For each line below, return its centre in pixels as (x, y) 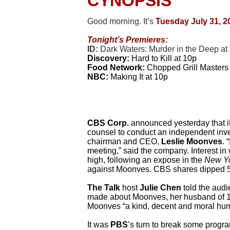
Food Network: (116, 68)
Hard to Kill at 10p (164, 59)
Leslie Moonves (192, 142)
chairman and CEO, (124, 142)
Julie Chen (160, 188)
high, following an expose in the (146, 160)
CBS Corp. (108, 123)
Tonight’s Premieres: (128, 40)
